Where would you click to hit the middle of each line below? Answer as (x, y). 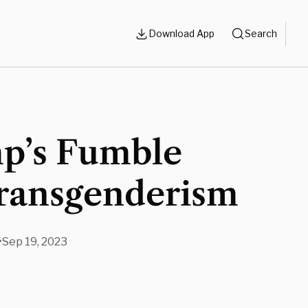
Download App (181, 33)
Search (261, 33)
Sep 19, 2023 (35, 242)
